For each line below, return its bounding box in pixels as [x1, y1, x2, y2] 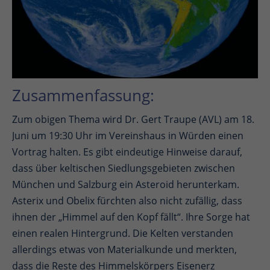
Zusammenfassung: [12, 85, 154, 107]
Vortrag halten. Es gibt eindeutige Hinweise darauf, [12, 145, 242, 159]
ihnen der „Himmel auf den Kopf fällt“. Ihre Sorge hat [12, 210, 250, 224]
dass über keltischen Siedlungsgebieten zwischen [12, 162, 235, 175]
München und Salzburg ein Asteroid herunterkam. [12, 178, 239, 192]
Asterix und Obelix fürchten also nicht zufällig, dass [12, 194, 242, 208]
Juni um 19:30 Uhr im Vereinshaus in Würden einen [12, 129, 243, 143]
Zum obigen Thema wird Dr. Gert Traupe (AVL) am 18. [12, 113, 254, 127]
